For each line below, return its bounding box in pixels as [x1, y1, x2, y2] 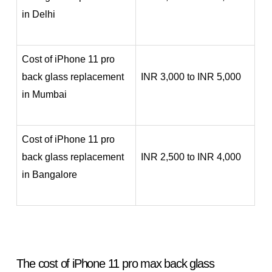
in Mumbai [22, 89, 67, 100]
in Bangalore [22, 169, 78, 180]
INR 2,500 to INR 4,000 [141, 151, 242, 162]
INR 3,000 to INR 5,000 [141, 71, 242, 82]
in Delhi [22, 8, 56, 19]
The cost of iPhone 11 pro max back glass [16, 256, 214, 270]
